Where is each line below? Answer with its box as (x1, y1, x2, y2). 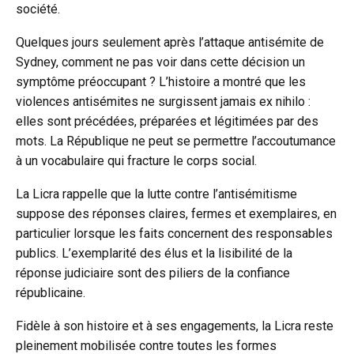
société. (16, 2, 60, 17)
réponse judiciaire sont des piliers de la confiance (16, 265, 290, 281)
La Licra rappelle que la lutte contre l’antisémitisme (16, 186, 297, 202)
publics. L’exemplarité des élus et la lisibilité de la (16, 246, 292, 262)
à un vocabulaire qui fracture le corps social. (16, 153, 257, 169)
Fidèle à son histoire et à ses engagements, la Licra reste (16, 318, 333, 334)
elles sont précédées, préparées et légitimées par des (16, 114, 318, 130)
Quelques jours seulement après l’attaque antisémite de (16, 35, 324, 51)
